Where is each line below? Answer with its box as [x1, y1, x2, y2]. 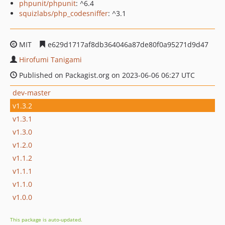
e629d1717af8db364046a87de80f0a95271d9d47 [46, 40, 208, 49]
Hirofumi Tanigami [19, 55, 82, 64]
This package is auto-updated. [10, 216, 82, 223]
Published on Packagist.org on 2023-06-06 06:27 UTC [17, 70, 195, 80]
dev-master [13, 87, 51, 97]
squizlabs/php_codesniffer [19, 9, 108, 18]
